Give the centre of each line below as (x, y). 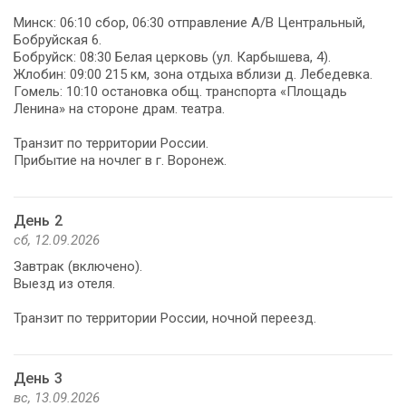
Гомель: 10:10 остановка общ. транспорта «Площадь (180, 91)
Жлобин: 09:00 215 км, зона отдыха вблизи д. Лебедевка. (193, 74)
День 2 (38, 220)
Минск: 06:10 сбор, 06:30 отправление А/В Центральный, (189, 22)
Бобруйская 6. (58, 39)
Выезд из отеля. (64, 283)
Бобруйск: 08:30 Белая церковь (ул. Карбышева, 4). (172, 57)
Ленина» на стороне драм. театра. (119, 108)
